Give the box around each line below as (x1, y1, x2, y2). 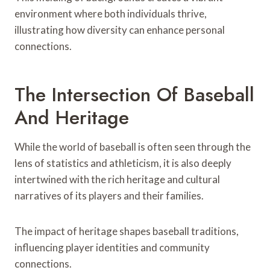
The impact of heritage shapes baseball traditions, (14, 224, 239, 237)
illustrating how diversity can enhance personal (14, 23, 225, 36)
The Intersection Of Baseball (14, 80, 254, 108)
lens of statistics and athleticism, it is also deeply (14, 156, 231, 169)
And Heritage (14, 103, 129, 131)
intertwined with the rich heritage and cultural (14, 172, 220, 186)
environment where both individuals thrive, (14, 7, 207, 20)
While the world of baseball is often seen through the (14, 140, 251, 153)
